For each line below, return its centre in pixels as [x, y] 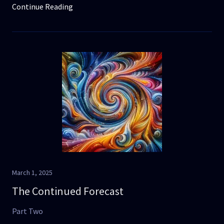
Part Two [27, 211]
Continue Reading [42, 6]
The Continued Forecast [68, 191]
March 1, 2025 [32, 172]
